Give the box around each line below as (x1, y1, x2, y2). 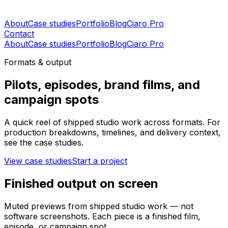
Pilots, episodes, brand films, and (4, 77, 200, 92)
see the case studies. (4, 137, 83, 148)
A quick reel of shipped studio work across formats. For (4, 117, 220, 127)
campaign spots (4, 92, 99, 107)
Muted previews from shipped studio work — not (4, 201, 193, 211)
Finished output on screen (4, 176, 158, 191)
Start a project (72, 155, 127, 166)
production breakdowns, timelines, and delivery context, (4, 127, 221, 137)
